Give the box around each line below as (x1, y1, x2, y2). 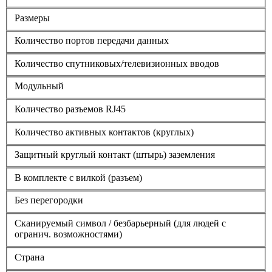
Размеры (15, 12, 50, 23)
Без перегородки (15, 195, 83, 206)
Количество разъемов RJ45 (15, 104, 126, 114)
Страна (15, 251, 44, 262)
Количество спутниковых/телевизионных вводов (15, 58, 219, 69)
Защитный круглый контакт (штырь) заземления (15, 149, 215, 160)
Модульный (15, 81, 64, 92)
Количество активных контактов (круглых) (15, 126, 194, 137)
